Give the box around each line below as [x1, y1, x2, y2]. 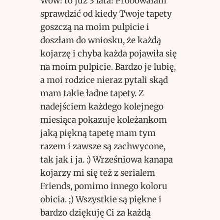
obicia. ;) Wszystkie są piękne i [40, 194, 162, 205]
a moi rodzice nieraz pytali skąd [40, 75, 168, 86]
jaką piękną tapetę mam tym [40, 128, 156, 139]
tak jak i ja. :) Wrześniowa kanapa [40, 154, 173, 165]
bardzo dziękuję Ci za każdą [40, 207, 151, 219]
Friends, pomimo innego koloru [40, 181, 167, 192]
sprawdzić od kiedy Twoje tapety [40, 8, 172, 20]
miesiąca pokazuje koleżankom [40, 114, 167, 126]
